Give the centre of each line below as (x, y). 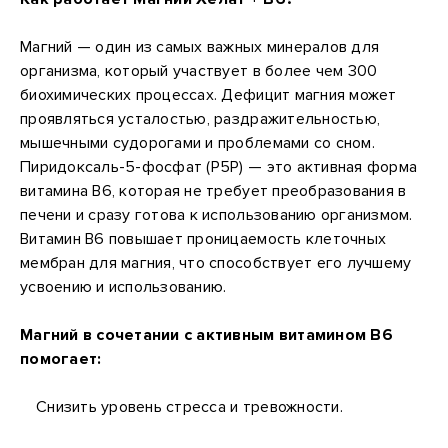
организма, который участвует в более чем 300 (199, 71)
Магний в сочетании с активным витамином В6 (206, 335)
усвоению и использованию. (123, 287)
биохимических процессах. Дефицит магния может (208, 95)
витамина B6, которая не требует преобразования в (213, 191)
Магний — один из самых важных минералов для (200, 47)
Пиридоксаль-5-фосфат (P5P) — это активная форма (219, 167)
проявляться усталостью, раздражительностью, (200, 119)
